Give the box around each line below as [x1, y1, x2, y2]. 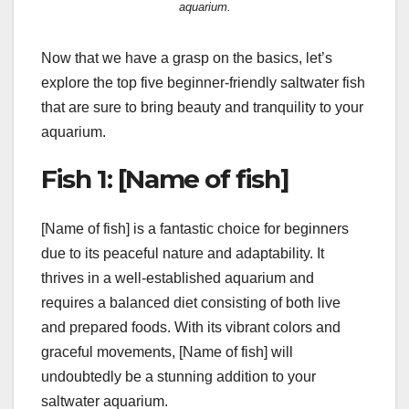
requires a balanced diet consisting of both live [41, 294, 341, 310]
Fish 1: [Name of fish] [41, 163, 289, 195]
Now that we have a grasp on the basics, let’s [41, 50, 332, 67]
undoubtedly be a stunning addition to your [41, 368, 316, 384]
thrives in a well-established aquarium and [41, 269, 314, 286]
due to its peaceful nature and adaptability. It [41, 245, 324, 261]
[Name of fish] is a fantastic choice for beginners [41, 220, 349, 236]
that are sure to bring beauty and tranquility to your [41, 100, 363, 116]
